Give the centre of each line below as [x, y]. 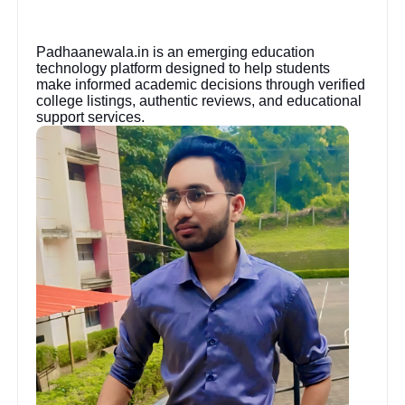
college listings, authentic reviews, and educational [199, 100]
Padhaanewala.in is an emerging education [176, 52]
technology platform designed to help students [184, 68]
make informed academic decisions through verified [201, 84]
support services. [91, 117]
